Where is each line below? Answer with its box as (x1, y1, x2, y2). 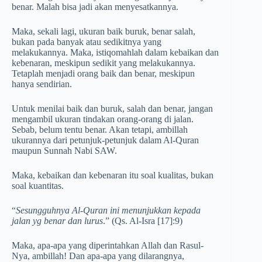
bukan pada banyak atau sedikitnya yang (12, 37, 161, 47)
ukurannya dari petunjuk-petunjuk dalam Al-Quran (12, 135, 199, 146)
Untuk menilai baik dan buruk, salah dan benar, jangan (12, 104, 213, 114)
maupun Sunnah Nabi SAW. (12, 146, 117, 156)
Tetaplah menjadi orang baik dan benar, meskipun (12, 68, 195, 79)
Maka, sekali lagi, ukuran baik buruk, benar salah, (12, 26, 195, 37)
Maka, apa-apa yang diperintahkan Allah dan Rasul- (12, 240, 204, 251)
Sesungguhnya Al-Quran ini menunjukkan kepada (16, 205, 201, 216)
